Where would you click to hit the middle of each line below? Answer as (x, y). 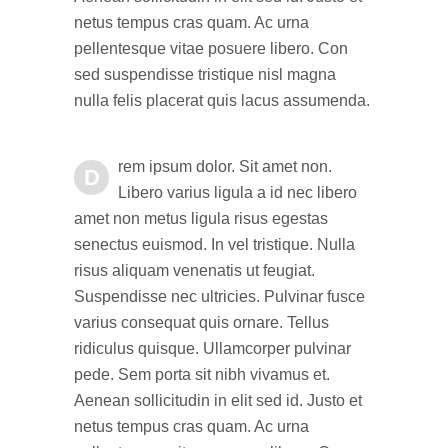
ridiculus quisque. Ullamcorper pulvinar (212, 348)
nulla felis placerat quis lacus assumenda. (222, 100)
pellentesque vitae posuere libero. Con (211, 48)
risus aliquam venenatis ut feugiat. (194, 270)
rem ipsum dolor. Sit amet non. (225, 166)
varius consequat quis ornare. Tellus (201, 322)
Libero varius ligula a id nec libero (237, 192)
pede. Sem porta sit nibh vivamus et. (202, 374)
